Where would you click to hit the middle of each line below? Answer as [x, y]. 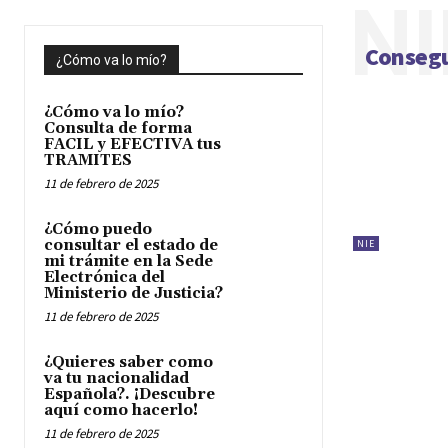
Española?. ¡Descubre [129, 394]
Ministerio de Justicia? [133, 293]
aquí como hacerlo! [121, 410]
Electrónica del [104, 277]
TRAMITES [88, 160]
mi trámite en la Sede [128, 261]
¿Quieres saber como [128, 362]
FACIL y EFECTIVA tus [132, 144]
